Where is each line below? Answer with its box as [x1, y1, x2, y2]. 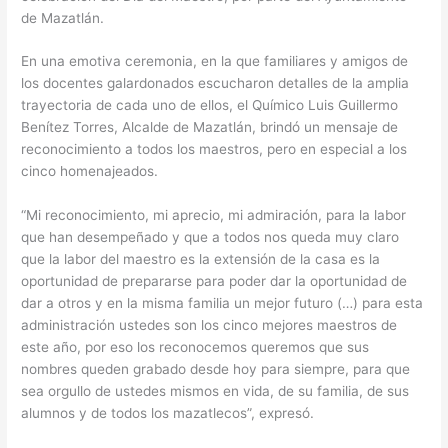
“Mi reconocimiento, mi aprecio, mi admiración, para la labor [21, 207, 407, 224]
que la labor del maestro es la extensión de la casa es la [21, 251, 381, 268]
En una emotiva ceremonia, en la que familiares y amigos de [21, 53, 409, 70]
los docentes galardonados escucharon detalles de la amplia [21, 75, 410, 92]
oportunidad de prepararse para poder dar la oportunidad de [21, 273, 408, 290]
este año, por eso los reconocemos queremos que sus [21, 339, 370, 356]
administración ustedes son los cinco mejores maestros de [21, 317, 398, 334]
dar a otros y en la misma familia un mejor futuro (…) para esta [21, 295, 424, 312]
